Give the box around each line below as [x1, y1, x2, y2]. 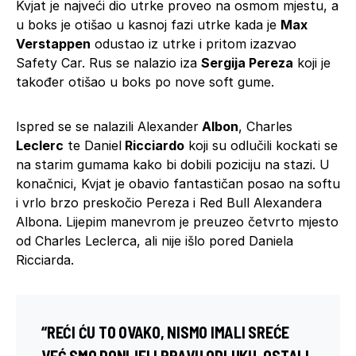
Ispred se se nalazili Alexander [16, 118, 199, 134]
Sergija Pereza [201, 54, 293, 71]
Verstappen [16, 35, 91, 52]
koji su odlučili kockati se [184, 137, 338, 153]
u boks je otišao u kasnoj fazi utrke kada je [16, 16, 281, 33]
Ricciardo [122, 137, 184, 153]
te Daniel [64, 137, 122, 153]
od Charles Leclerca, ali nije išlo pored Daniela [16, 232, 293, 249]
